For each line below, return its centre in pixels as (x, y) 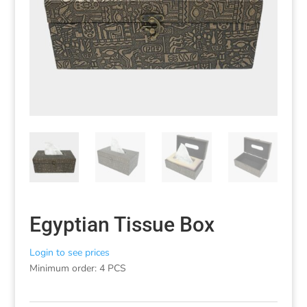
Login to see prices (69, 252)
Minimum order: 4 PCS (77, 268)
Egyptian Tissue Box (122, 224)
